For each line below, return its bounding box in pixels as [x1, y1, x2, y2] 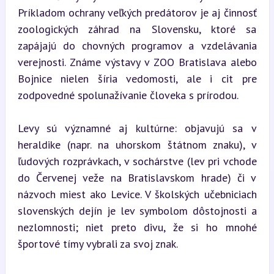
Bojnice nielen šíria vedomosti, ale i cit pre [17, 72, 257, 86]
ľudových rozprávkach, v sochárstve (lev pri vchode [17, 154, 257, 168]
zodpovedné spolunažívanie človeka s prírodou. [17, 88, 239, 102]
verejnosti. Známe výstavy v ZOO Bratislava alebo [17, 55, 257, 69]
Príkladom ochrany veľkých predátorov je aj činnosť [17, 6, 257, 20]
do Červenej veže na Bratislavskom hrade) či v [17, 171, 257, 185]
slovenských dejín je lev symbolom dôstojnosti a [17, 204, 257, 218]
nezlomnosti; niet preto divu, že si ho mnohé [17, 220, 257, 234]
